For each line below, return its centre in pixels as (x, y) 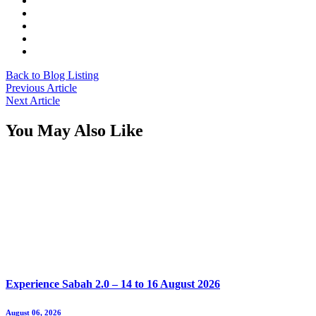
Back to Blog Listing (52, 75)
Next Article (33, 100)
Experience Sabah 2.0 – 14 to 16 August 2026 (113, 284)
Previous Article (41, 87)
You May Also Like (74, 130)
